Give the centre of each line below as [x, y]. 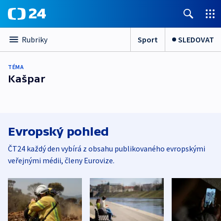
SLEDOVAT [196, 39]
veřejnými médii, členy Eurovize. [61, 160]
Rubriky [35, 39]
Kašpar [27, 79]
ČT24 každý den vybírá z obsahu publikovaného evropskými [107, 148]
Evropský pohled [58, 131]
